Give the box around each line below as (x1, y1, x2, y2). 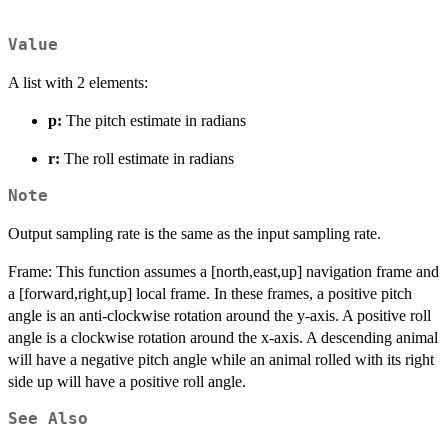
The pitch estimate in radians (66, 112, 246, 130)
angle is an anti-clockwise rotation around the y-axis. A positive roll (8, 307, 431, 325)
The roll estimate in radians (64, 150, 234, 168)
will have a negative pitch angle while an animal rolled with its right (8, 351, 434, 369)
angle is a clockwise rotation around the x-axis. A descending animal (8, 329, 438, 347)
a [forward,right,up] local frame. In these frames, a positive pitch (8, 285, 412, 303)
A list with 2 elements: (8, 74, 148, 92)
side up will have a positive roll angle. (8, 373, 246, 391)
